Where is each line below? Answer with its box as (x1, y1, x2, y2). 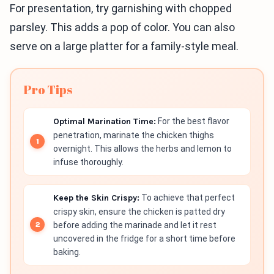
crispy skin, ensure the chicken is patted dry (53, 206, 225, 217)
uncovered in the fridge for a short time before (53, 233, 235, 243)
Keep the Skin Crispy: (53, 192, 139, 203)
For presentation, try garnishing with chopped (10, 1, 232, 15)
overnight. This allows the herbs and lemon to (53, 143, 232, 154)
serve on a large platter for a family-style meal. (10, 39, 239, 53)
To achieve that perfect (139, 192, 235, 202)
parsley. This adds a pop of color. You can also (10, 20, 235, 34)
